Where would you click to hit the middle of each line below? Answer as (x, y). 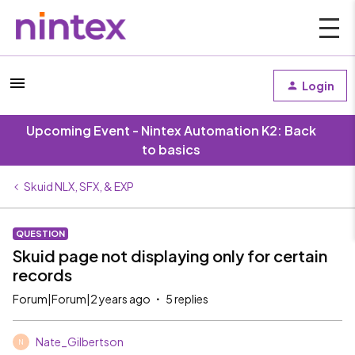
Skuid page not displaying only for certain (170, 256)
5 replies (187, 299)
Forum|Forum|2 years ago (82, 299)
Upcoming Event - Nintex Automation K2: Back (171, 130)
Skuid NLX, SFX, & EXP (79, 186)
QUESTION (40, 233)
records (42, 275)
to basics (171, 149)
